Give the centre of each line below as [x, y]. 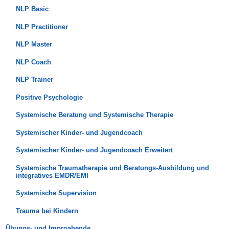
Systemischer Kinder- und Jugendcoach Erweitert [94, 150]
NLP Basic [32, 9]
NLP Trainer [34, 80]
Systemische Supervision [56, 193]
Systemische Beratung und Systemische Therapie [94, 115]
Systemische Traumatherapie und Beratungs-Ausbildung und [112, 168]
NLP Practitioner [42, 27]
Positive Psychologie [49, 97]
